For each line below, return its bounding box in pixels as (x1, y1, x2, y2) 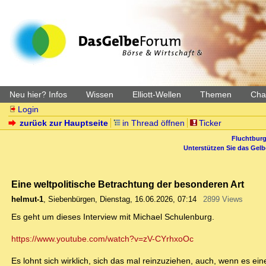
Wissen (86, 90, 113, 99)
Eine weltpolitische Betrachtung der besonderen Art (11, 179, 244, 190)
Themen (200, 90, 232, 99)
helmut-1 (11, 195, 43, 204)
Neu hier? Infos (9, 90, 67, 99)
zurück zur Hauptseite (20, 118, 109, 128)
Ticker (198, 118, 221, 128)
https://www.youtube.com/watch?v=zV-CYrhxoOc (11, 234, 194, 244)
